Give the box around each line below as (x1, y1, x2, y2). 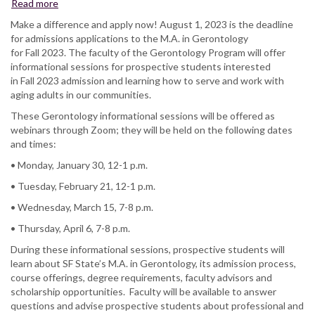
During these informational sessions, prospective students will (11, 243, 285, 255)
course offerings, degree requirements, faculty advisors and (11, 271, 272, 283)
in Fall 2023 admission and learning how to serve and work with (11, 74, 284, 86)
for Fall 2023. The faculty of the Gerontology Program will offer (11, 46, 285, 58)
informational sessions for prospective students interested (11, 60, 271, 72)
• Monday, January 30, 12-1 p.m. (11, 158, 150, 171)
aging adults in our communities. (11, 88, 151, 101)
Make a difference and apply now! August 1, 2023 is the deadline (11, 18, 293, 30)
